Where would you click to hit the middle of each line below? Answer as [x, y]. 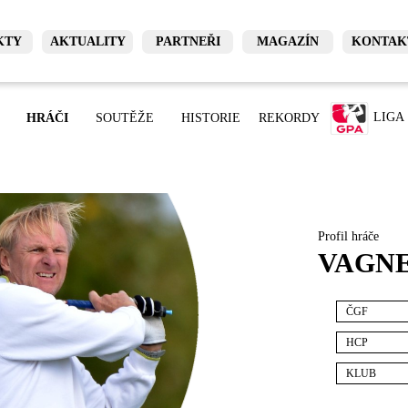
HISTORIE [211, 118]
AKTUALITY [87, 41]
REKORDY [290, 118]
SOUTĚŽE [125, 118]
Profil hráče [348, 236]
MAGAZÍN [288, 41]
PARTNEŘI [188, 41]
